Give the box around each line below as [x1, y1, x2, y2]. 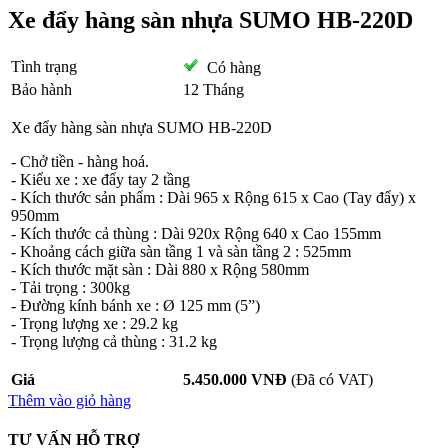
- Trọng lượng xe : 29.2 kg [11, 314, 178, 332]
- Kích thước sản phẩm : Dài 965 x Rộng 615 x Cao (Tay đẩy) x [11, 188, 416, 206]
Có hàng [199, 58, 261, 76]
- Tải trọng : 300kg [11, 278, 130, 296]
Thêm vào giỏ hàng [8, 391, 131, 409]
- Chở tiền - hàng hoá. [11, 152, 149, 170]
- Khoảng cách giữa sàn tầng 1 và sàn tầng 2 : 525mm [11, 242, 351, 260]
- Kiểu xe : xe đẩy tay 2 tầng [11, 170, 190, 188]
